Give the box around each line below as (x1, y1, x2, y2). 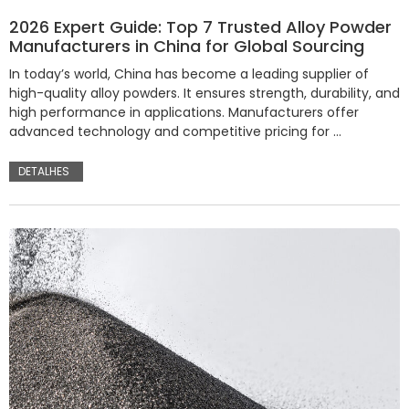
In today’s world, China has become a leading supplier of (9, 65, 369, 84)
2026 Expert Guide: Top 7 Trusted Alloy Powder (9, 16, 392, 39)
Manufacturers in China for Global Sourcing (9, 35, 364, 58)
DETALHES (18, 163, 69, 180)
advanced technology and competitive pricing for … (9, 122, 341, 142)
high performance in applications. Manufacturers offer (9, 103, 359, 122)
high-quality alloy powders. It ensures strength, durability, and (9, 84, 400, 103)
